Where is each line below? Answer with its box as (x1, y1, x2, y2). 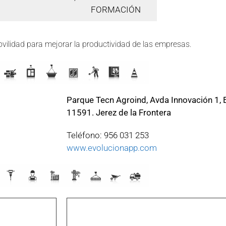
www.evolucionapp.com (67, 142, 157, 153)
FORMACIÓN (90, 4, 141, 15)
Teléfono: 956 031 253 (67, 130, 149, 140)
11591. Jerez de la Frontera (67, 107, 171, 118)
